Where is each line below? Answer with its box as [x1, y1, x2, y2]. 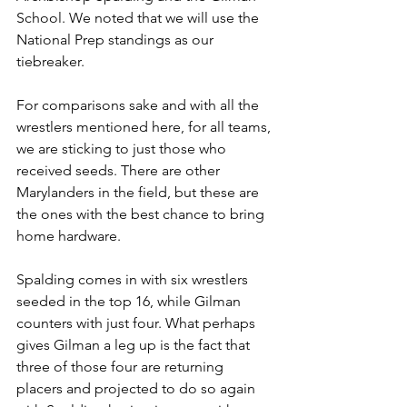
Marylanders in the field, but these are [16, 184, 263, 201]
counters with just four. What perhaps [16, 314, 259, 332]
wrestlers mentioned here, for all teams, [16, 118, 274, 135]
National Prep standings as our [16, 31, 217, 48]
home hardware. [16, 227, 128, 244]
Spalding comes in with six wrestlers [16, 271, 252, 288]
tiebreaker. [16, 53, 88, 70]
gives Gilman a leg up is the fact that [16, 336, 253, 353]
